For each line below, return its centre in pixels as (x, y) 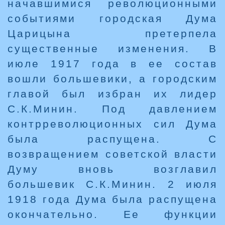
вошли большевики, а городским (113, 79)
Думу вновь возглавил (113, 169)
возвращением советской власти (113, 154)
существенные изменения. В (113, 49)
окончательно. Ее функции (113, 214)
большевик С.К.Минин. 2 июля (113, 184)
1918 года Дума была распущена (113, 199)
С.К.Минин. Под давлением (113, 109)
